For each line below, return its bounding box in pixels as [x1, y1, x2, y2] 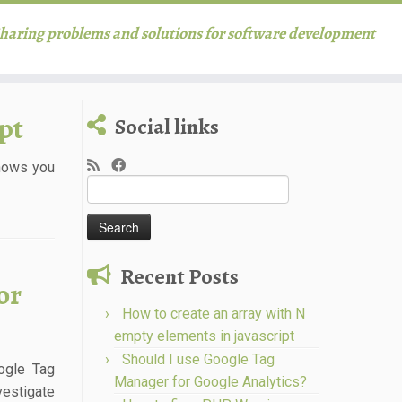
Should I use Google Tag [122, 351, 275, 368]
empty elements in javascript [114, 328, 294, 345]
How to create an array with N [122, 305, 305, 322]
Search [86, 177, 127, 191]
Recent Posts [120, 262, 239, 291]
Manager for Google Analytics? [114, 373, 307, 390]
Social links [115, 112, 219, 141]
